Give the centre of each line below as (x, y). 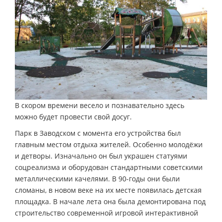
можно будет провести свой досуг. (73, 116)
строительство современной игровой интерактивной (107, 213)
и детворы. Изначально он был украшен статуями (101, 156)
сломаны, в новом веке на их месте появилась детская (108, 190)
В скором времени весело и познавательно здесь (100, 105)
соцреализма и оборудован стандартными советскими (109, 167)
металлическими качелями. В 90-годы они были (97, 178)
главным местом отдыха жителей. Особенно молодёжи (109, 144)
